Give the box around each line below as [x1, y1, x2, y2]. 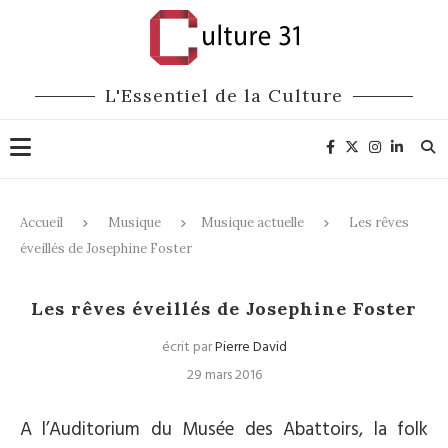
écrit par [161, 336, 215, 359]
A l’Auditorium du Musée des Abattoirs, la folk [20, 415, 428, 445]
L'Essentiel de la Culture [105, 84, 343, 107]
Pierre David [214, 336, 287, 359]
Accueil [20, 214, 63, 231]
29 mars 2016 [186, 364, 262, 387]
